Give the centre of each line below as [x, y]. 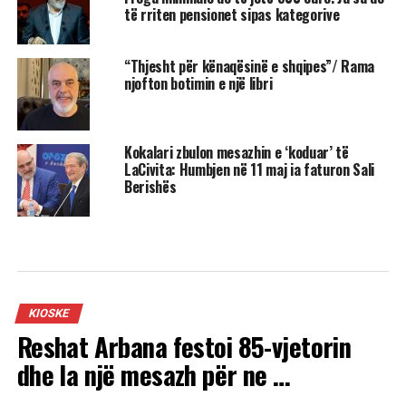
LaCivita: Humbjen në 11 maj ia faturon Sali [249, 170]
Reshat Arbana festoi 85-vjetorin [184, 347]
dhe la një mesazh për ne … [153, 375]
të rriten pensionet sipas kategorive [232, 15]
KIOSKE [48, 314]
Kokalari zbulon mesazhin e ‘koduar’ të [236, 153]
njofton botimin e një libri [198, 84]
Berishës [150, 187]
